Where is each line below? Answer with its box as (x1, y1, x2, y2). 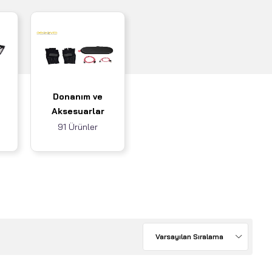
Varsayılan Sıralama (155, 232, 223, 242)
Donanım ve (53, 91, 103, 103)
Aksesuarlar (51, 106, 104, 117)
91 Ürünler (58, 121, 98, 133)
